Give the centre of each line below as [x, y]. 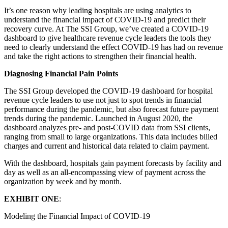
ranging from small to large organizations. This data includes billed [111, 137]
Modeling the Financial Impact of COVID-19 [77, 216]
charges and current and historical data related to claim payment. [107, 146]
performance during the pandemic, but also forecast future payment [111, 109]
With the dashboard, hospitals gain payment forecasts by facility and [113, 163]
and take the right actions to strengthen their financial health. [100, 56]
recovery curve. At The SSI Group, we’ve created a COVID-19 [106, 29]
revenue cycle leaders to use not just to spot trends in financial [103, 100]
